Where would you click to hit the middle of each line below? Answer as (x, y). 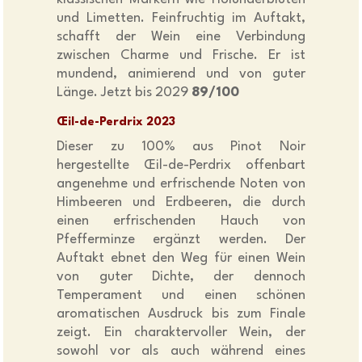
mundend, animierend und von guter (181, 74)
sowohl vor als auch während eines (181, 351)
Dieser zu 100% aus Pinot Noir (181, 147)
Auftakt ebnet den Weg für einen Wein (181, 259)
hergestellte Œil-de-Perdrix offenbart (181, 166)
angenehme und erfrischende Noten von (181, 184)
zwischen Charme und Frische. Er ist (181, 56)
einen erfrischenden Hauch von (181, 221)
